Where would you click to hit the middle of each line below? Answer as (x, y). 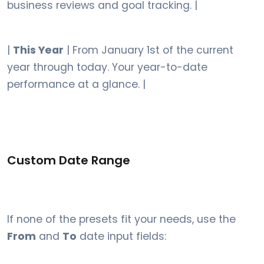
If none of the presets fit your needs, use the (121, 219)
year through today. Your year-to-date (107, 67)
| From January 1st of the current (148, 50)
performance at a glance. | (76, 84)
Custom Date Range (69, 160)
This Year (38, 50)
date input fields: (121, 236)
